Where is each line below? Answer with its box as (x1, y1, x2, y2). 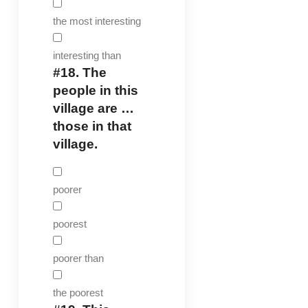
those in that (52, 118, 131, 133)
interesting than (52, 49, 121, 61)
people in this (52, 82, 138, 98)
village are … (52, 100, 134, 115)
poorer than (52, 252, 104, 264)
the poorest (52, 286, 103, 298)
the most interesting (52, 14, 141, 27)
